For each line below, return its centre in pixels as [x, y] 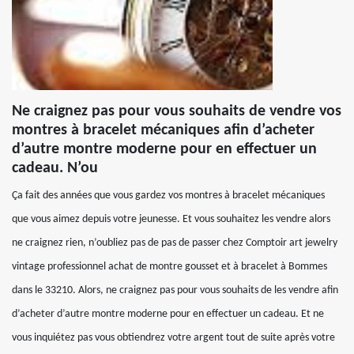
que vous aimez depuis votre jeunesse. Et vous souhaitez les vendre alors [171, 219]
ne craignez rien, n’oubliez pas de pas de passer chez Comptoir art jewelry [175, 243]
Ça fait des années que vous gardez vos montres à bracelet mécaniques [168, 196]
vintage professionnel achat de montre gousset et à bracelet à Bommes [169, 267]
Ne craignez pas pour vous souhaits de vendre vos [177, 111]
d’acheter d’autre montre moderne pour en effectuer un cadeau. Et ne [168, 314]
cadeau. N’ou [55, 168]
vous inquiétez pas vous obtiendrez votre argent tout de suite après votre [173, 338]
